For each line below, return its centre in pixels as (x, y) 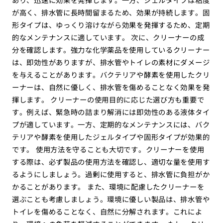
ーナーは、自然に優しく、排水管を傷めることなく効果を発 (111, 87)
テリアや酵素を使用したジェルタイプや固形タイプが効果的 (111, 137)
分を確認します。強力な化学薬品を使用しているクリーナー (111, 50)
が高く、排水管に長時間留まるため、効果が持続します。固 (111, 12)
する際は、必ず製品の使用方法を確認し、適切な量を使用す (111, 162)
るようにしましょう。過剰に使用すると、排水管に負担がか (111, 174)
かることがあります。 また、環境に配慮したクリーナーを (108, 187)
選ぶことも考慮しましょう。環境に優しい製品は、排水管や (111, 199)
